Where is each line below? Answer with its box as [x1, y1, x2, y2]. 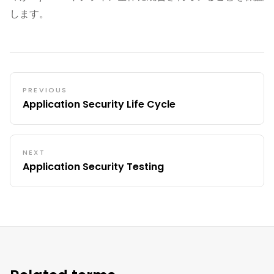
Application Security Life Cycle [23, 97, 176, 111]
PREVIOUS [23, 85, 68, 95]
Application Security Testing [23, 160, 164, 174]
